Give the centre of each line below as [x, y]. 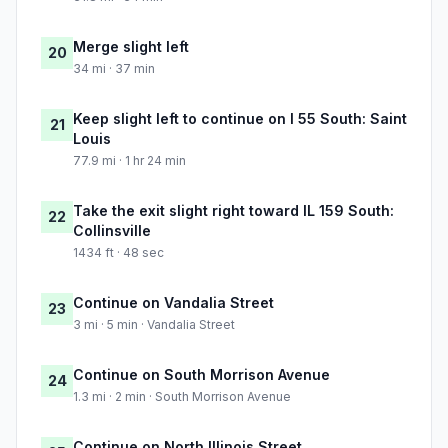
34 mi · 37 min [114, 69]
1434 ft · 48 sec [118, 253]
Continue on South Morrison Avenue [201, 375]
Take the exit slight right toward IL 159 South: [233, 211]
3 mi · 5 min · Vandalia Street [154, 325]
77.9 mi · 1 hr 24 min [129, 161]
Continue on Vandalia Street [173, 303]
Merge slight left [131, 47]
